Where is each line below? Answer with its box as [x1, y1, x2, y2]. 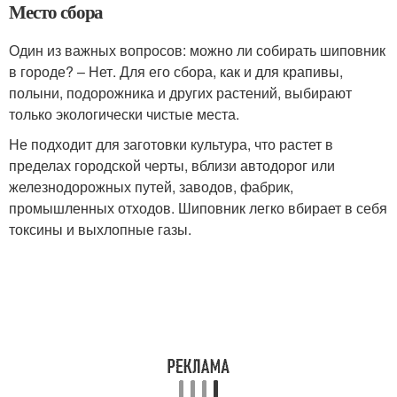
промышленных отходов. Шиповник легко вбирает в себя [9, 198, 387, 219]
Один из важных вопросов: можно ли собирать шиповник [9, 40, 385, 61]
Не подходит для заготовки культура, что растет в [9, 134, 333, 155]
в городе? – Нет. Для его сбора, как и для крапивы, [9, 61, 343, 82]
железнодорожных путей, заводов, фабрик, [9, 176, 293, 198]
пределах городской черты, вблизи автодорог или [9, 155, 335, 176]
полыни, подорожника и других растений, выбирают [9, 82, 352, 104]
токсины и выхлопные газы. [9, 219, 191, 240]
